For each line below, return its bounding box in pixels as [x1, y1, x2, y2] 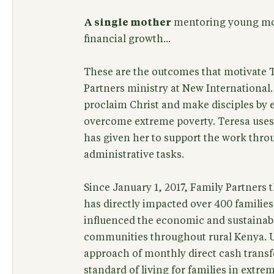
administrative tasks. [83, 150, 184, 160]
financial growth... [83, 34, 171, 44]
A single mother [83, 17, 171, 28]
